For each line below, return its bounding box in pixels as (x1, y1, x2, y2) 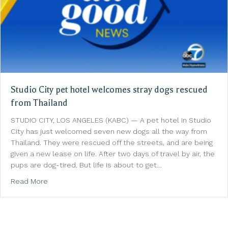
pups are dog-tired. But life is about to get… (11, 160, 162, 169)
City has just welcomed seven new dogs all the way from (11, 127, 207, 135)
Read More (11, 177, 48, 185)
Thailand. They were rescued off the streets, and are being (11, 138, 213, 147)
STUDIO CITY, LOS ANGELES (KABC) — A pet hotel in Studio (11, 116, 211, 124)
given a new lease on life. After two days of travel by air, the (11, 149, 215, 158)
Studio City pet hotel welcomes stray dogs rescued (11, 84, 208, 95)
